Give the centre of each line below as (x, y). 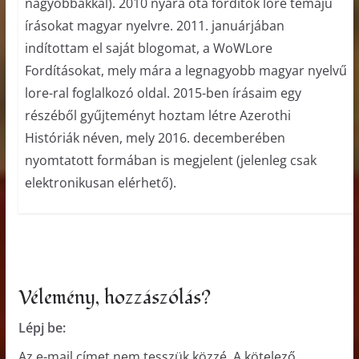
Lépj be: (42, 328)
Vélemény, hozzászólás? (114, 298)
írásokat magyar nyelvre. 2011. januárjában (154, 26)
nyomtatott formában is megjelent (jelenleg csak (170, 161)
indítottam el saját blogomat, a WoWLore (148, 48)
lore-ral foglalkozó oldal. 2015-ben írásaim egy (163, 93)
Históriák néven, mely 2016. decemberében (155, 138)
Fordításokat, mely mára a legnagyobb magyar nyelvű (186, 71)
